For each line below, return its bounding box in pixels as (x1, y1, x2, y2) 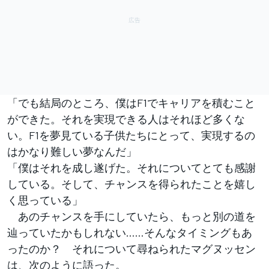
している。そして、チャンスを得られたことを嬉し (7, 177, 256, 190)
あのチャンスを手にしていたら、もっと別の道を (7, 209, 256, 223)
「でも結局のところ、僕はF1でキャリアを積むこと (7, 95, 255, 109)
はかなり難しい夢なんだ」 (7, 144, 137, 158)
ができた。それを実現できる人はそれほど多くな (7, 112, 245, 125)
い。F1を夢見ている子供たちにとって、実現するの (7, 128, 255, 142)
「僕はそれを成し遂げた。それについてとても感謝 (7, 160, 256, 174)
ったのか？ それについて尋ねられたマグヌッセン (7, 241, 256, 255)
